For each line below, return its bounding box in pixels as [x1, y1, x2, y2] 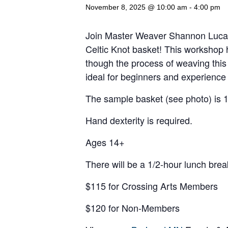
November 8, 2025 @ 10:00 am [85, 3, 187, 11]
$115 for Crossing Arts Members [85, 179, 218, 192]
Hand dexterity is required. [85, 113, 192, 127]
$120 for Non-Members [85, 201, 180, 214]
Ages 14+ [85, 135, 125, 149]
